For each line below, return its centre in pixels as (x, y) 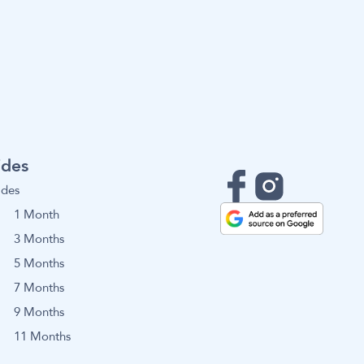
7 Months (39, 288)
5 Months (39, 263)
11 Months (42, 337)
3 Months (39, 239)
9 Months (39, 312)
